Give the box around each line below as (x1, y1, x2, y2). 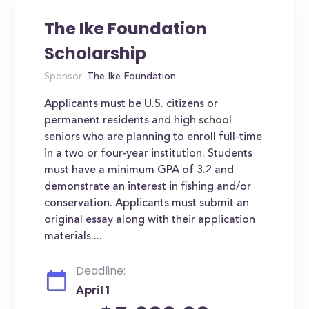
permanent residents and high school (44, 115, 232, 126)
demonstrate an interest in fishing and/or (44, 181, 252, 192)
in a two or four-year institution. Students (44, 148, 253, 159)
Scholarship (44, 42, 147, 65)
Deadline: (76, 263, 126, 279)
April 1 (76, 282, 110, 298)
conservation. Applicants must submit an (44, 198, 250, 209)
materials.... (44, 231, 103, 242)
